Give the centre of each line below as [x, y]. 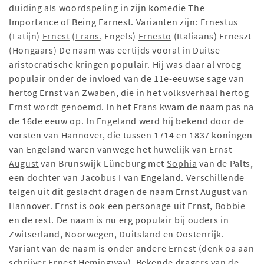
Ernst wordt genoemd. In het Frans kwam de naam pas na [131, 107]
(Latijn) [26, 36]
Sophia [182, 164]
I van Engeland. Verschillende [180, 178]
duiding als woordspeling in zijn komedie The [107, 8]
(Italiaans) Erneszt [211, 36]
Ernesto [155, 36]
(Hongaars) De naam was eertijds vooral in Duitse [115, 50]
